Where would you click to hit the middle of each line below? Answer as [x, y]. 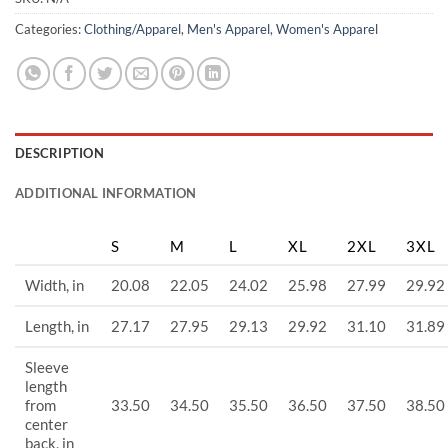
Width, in [54, 284]
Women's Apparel [327, 28]
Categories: [49, 28]
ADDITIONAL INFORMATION [106, 192]
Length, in [57, 325]
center [46, 423]
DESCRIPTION [59, 152]
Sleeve [47, 366]
